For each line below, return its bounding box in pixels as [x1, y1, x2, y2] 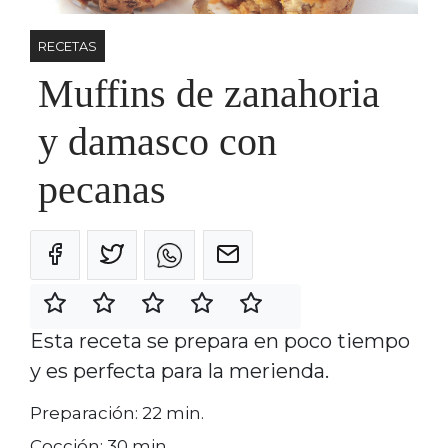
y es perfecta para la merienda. [30, 358, 329, 383]
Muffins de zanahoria [38, 70, 380, 116]
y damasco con [38, 118, 277, 164]
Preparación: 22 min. [30, 403, 204, 424]
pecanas [38, 166, 166, 212]
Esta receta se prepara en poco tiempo [30, 328, 410, 353]
